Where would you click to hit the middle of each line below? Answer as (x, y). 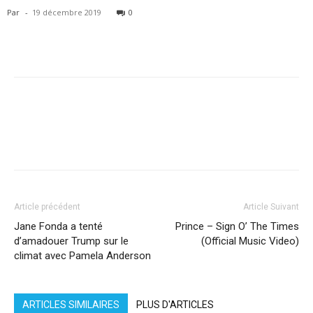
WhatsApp (230, 138)
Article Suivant (271, 207)
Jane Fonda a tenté (58, 226)
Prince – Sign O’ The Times (237, 226)
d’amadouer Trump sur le (71, 241)
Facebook (46, 138)
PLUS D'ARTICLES (175, 305)
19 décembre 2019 (67, 12)
